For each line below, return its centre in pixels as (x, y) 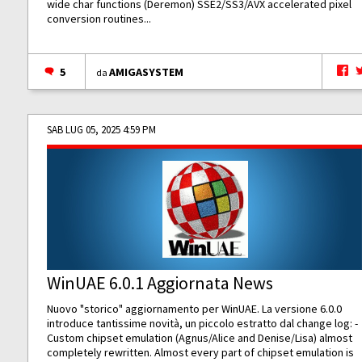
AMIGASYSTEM (147, 72)
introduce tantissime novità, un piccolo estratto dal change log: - (203, 324)
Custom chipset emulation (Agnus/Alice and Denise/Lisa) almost (200, 338)
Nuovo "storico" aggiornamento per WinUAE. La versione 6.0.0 (195, 309)
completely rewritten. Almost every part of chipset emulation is (201, 353)
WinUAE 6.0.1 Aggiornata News (160, 283)
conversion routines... (99, 19)
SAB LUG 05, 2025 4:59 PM (102, 130)
